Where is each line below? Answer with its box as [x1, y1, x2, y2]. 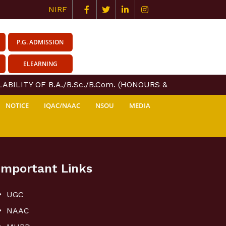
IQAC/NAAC [44, 101, 80, 110]
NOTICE [6, 101, 29, 110]
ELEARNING [23, 60, 58, 68]
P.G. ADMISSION [17, 38, 64, 46]
